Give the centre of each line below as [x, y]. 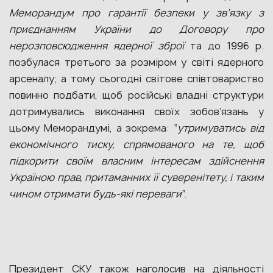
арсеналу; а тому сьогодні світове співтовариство [136, 79]
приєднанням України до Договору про [136, 29]
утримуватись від [221, 128]
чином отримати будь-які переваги [95, 194]
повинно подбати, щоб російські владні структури [136, 95]
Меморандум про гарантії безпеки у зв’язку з [136, 13]
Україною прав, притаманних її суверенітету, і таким [136, 177]
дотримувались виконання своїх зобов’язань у [136, 112]
